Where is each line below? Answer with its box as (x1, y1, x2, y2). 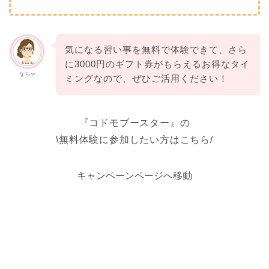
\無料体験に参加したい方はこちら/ (56, 134, 213, 145)
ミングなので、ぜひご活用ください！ (64, 73, 228, 84)
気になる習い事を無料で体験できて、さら (64, 44, 247, 55)
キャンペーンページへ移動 (77, 171, 192, 181)
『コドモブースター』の (79, 118, 190, 128)
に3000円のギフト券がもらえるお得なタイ (64, 59, 250, 70)
